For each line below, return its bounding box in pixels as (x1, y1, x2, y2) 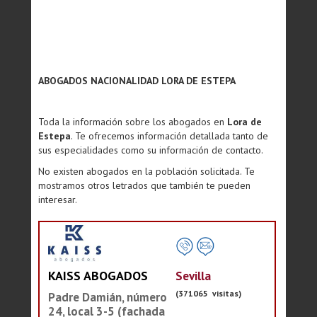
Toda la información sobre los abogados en (38, 115, 227, 128)
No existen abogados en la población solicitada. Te (38, 165, 255, 178)
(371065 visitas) (175, 287, 241, 299)
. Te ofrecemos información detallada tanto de (71, 129, 268, 142)
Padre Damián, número (48, 289, 167, 305)
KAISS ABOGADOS (48, 267, 148, 284)
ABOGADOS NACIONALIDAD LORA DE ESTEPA (38, 74, 236, 87)
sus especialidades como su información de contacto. (38, 144, 263, 156)
